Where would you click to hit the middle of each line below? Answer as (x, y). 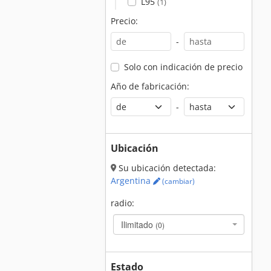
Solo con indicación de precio (183, 67)
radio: (122, 203)
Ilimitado (138, 224)
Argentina (132, 181)
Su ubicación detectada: (166, 168)
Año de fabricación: (150, 86)
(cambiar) (178, 181)
